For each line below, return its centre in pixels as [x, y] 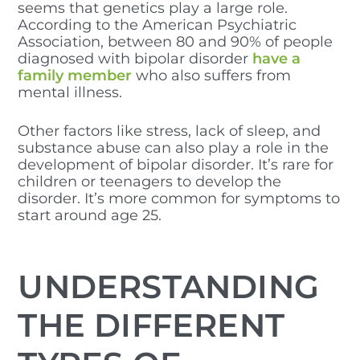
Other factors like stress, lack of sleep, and [170, 131]
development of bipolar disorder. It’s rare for [176, 165]
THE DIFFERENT [151, 325]
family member [75, 76]
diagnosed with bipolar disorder [133, 59]
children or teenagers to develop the [150, 182]
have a [275, 59]
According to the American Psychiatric [157, 25]
